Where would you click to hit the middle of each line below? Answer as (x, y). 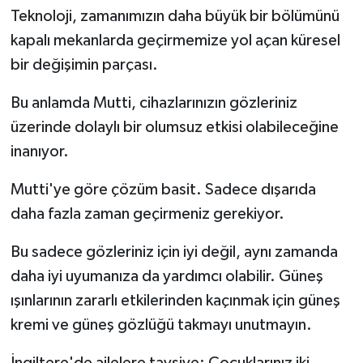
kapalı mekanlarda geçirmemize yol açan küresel (175, 40)
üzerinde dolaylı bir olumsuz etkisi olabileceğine (174, 127)
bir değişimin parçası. (84, 64)
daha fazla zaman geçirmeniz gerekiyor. (147, 214)
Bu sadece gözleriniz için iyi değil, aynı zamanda (174, 252)
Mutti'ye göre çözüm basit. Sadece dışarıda (163, 189)
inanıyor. (39, 151)
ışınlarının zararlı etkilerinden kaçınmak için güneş (175, 300)
